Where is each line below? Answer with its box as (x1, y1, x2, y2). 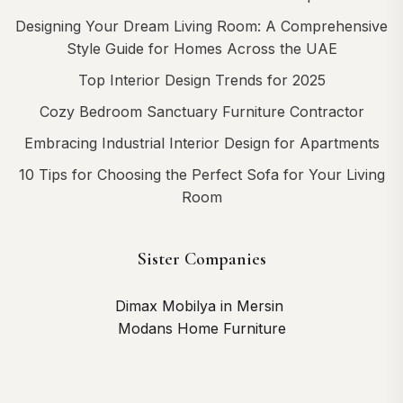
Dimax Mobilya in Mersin (115, 296, 288, 315)
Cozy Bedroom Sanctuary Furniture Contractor (39, 102, 364, 121)
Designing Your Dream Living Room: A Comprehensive (15, 16, 388, 35)
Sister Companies (137, 247, 266, 270)
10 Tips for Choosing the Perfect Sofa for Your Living (18, 165, 385, 184)
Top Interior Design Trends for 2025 (77, 70, 326, 89)
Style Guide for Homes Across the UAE (66, 39, 337, 58)
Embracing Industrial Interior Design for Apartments (23, 133, 380, 152)
